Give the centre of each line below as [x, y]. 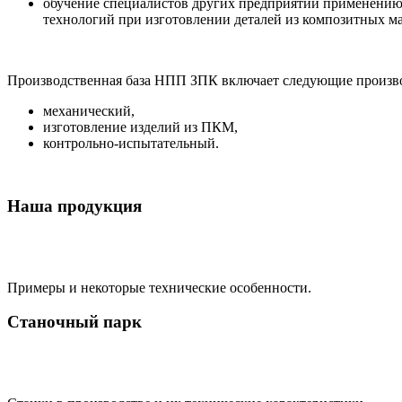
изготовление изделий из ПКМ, [140, 127]
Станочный [53, 322]
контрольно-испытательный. [131, 143]
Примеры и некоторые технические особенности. [159, 287]
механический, [89, 111]
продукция [97, 206]
